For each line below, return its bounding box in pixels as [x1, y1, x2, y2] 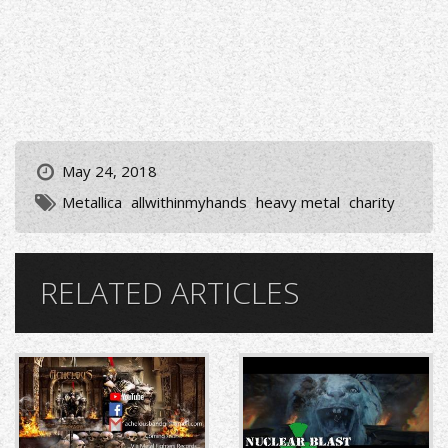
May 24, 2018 [62, 161, 157, 182]
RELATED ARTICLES [40, 272, 300, 314]
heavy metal [256, 192, 340, 213]
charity [349, 192, 395, 213]
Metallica [62, 192, 122, 213]
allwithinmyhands [131, 192, 247, 213]
